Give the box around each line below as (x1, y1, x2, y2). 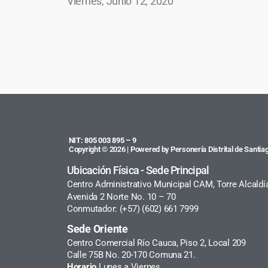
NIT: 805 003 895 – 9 (67, 135, 136, 145)
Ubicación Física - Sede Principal (67, 163, 209, 176)
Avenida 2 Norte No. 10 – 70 (67, 191, 178, 202)
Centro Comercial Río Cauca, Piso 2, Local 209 (67, 237, 246, 248)
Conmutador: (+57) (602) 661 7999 (67, 203, 199, 214)
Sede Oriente (67, 222, 128, 235)
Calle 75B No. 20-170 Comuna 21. (67, 249, 196, 260)
